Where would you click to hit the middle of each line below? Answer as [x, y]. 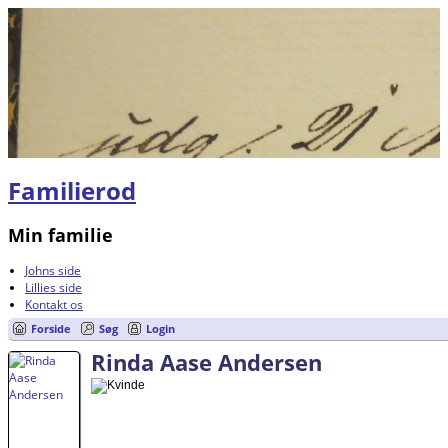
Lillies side [53, 288]
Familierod [72, 191]
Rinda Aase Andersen [206, 362]
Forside [51, 329]
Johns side [53, 271]
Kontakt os [54, 305]
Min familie [60, 235]
